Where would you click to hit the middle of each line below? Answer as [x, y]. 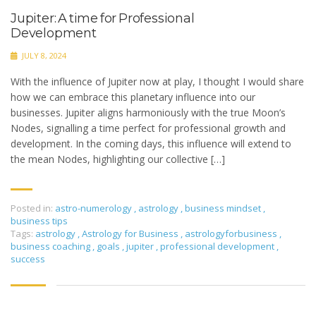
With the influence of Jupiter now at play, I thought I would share [157, 81]
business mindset [223, 208]
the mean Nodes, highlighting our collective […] [118, 159]
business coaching [51, 246]
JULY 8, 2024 [43, 55]
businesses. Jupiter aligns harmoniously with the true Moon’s [148, 113]
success [28, 259]
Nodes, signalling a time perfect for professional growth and [148, 128]
